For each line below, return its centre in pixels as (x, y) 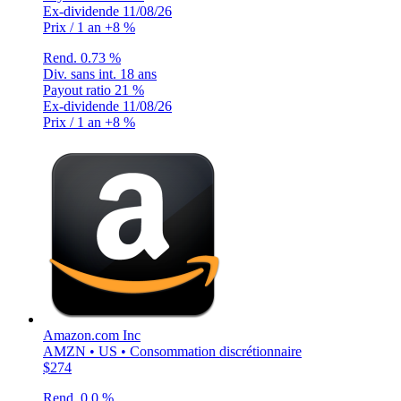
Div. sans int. (81, 73)
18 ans (138, 73)
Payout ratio (79, 90)
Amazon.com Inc (92, 335)
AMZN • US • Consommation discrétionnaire (172, 351)
